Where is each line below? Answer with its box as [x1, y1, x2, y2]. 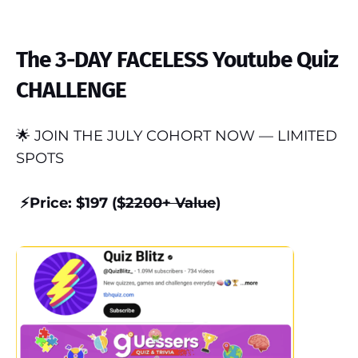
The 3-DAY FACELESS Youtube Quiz [16, 46, 338, 73]
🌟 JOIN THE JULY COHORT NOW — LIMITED [16, 127, 337, 145]
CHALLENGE [16, 77, 126, 103]
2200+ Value [125, 194, 216, 212]
